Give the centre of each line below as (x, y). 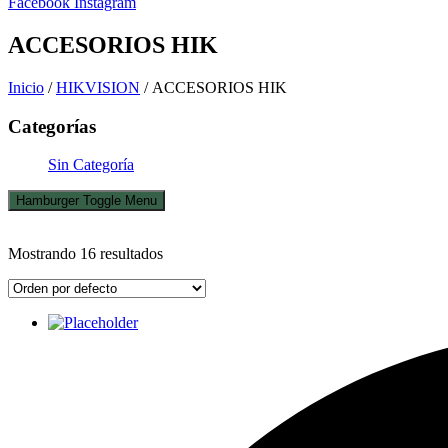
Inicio (26, 87)
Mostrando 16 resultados (85, 254)
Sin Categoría (91, 165)
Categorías (52, 126)
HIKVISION (98, 87)
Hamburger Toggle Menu (86, 201)
